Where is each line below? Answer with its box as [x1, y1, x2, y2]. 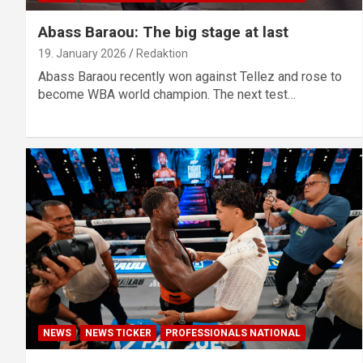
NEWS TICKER [85, 327, 152, 340]
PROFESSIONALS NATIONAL [165, 327, 301, 340]
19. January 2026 [38, 46, 126, 60]
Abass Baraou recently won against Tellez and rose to [38, 68, 342, 84]
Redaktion [136, 46, 188, 60]
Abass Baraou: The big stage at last [38, 22, 288, 41]
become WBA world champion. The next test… [38, 86, 296, 102]
